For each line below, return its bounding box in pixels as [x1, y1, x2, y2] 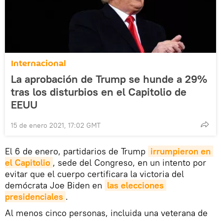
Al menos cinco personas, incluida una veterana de [5, 207, 208, 219]
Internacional [11, 57, 66, 70]
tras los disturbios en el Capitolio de [11, 84, 186, 99]
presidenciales [5, 190, 63, 202]
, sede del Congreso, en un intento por [53, 156, 206, 168]
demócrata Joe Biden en [5, 179, 105, 191]
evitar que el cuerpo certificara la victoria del [5, 168, 184, 180]
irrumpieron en [150, 145, 211, 157]
